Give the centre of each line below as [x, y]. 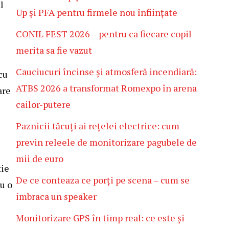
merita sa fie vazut [54, 50]
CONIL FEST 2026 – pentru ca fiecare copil [104, 34]
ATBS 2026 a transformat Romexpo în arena [106, 88]
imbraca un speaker [56, 196]
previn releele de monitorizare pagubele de [106, 142]
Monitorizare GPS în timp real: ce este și [100, 218]
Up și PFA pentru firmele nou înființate [97, 12]
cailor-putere [43, 104]
